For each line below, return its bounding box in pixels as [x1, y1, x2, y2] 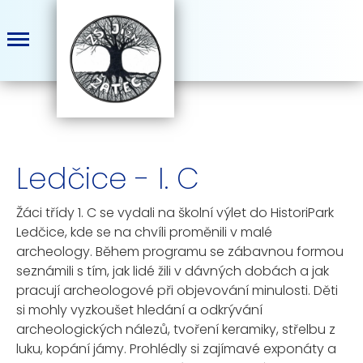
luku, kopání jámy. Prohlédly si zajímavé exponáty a [16, 340, 336, 358]
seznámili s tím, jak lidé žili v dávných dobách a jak [16, 262, 329, 280]
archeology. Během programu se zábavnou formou [16, 242, 344, 261]
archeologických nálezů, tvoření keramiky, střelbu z [16, 320, 335, 339]
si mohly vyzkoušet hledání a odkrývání [16, 301, 263, 319]
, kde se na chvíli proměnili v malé [65, 223, 272, 241]
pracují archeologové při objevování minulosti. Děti [16, 281, 338, 300]
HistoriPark [271, 203, 334, 222]
